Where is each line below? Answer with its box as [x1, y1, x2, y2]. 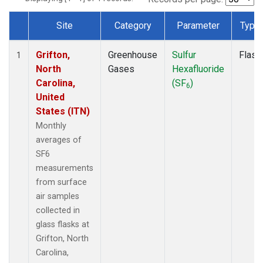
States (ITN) [36, 105, 90, 117]
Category [114, 19, 151, 31]
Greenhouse [108, 49, 157, 60]
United [36, 91, 65, 103]
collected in [36, 205, 80, 215]
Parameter [177, 19, 220, 31]
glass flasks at [36, 219, 89, 230]
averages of [36, 134, 82, 145]
